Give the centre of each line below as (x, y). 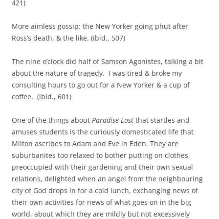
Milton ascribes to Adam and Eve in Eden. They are (95, 143)
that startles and (162, 120)
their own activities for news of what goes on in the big (101, 202)
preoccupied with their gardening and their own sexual (102, 167)
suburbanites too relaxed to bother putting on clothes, (101, 155)
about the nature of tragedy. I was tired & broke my (97, 73)
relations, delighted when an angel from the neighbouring (107, 179)
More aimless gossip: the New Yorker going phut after (100, 26)
